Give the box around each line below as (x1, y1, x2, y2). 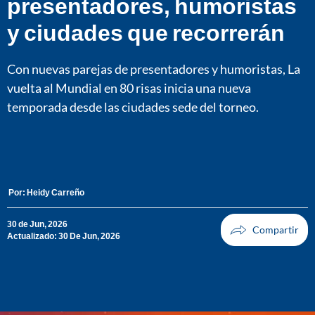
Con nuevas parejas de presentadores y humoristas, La (7, 60, 300, 77)
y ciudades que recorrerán (7, 18, 285, 46)
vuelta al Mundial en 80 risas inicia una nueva (7, 79, 251, 96)
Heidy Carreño (27, 187, 84, 198)
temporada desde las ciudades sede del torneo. (7, 98, 259, 115)
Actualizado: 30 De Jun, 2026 (7, 231, 120, 242)
